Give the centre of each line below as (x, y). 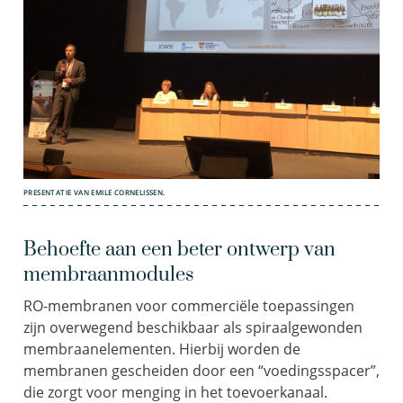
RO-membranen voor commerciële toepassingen (189, 305)
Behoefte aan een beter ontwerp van (179, 249)
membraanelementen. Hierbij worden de (162, 349)
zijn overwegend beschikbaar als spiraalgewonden (193, 327)
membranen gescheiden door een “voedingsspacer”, (201, 370)
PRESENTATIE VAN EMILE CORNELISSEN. (94, 192)
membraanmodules (109, 274)
